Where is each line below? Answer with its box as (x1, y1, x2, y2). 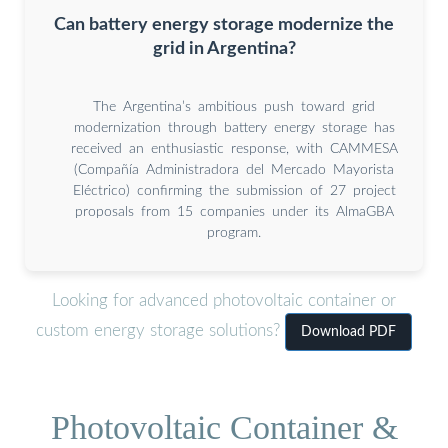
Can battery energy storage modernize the (54, 15, 394, 33)
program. (207, 225, 261, 240)
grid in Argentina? (152, 39, 296, 57)
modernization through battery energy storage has (73, 120, 395, 135)
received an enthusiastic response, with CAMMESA (70, 141, 398, 156)
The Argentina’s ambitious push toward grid (93, 99, 375, 114)
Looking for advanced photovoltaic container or (52, 292, 396, 310)
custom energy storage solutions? (36, 322, 285, 340)
